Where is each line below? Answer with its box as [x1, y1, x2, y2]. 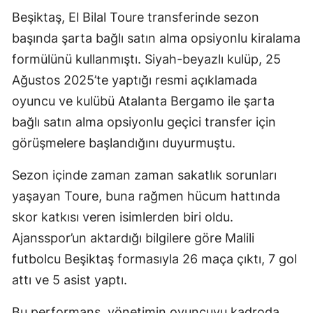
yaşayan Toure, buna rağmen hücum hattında [12, 188, 280, 203]
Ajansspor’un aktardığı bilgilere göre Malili [12, 230, 254, 245]
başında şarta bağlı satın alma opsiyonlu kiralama [12, 30, 300, 45]
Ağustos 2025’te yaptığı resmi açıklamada [12, 72, 257, 87]
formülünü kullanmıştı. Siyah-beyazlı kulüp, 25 [12, 51, 281, 66]
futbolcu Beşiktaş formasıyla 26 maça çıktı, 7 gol [12, 251, 297, 266]
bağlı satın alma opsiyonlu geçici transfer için [12, 114, 276, 129]
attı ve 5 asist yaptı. [12, 272, 127, 287]
